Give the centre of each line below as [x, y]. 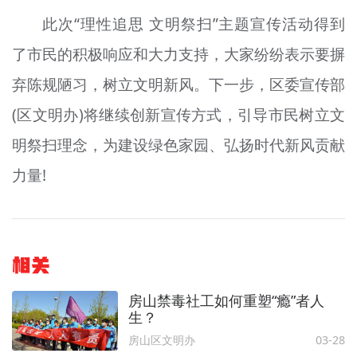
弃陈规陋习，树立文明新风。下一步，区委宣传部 [178, 85]
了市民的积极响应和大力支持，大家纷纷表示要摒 [178, 55]
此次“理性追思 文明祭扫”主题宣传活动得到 [194, 24]
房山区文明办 [161, 339]
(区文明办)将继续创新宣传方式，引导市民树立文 [178, 115]
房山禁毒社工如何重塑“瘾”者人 [226, 300]
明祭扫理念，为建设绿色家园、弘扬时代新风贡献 [178, 145]
